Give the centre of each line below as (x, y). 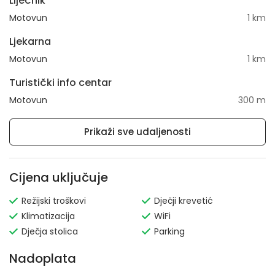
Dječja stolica (50, 231)
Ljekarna (30, 41)
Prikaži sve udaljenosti (137, 132)
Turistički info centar (60, 83)
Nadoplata (43, 258)
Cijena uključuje (59, 177)
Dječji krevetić (184, 201)
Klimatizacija (48, 216)
